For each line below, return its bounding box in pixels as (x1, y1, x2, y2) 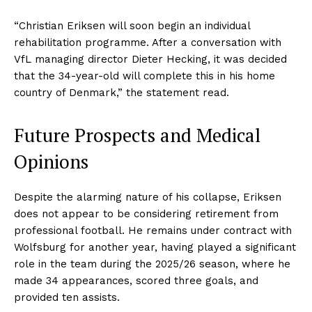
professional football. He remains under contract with (14, 224, 292, 237)
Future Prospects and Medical (14, 123, 260, 148)
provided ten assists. (14, 291, 120, 304)
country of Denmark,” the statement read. (14, 86, 229, 100)
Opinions (14, 149, 88, 175)
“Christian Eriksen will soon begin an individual (14, 19, 250, 33)
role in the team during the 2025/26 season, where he (14, 258, 290, 271)
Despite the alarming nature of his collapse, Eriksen (14, 191, 281, 204)
